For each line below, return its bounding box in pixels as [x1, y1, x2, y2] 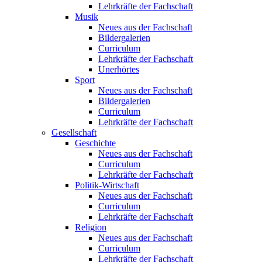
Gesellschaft [51, 127, 96, 138]
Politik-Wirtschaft [75, 180, 139, 191]
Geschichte [75, 138, 116, 149]
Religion [75, 222, 106, 233]
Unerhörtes [98, 64, 139, 75]
